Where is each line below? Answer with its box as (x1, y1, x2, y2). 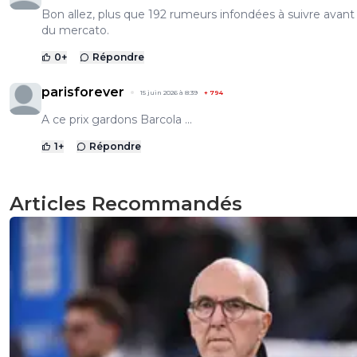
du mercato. (41, 23, 109, 38)
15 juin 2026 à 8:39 (140, 88, 198, 97)
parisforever (41, 84, 124, 100)
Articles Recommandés (10, 192, 242, 216)
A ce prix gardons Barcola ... (41, 112, 192, 127)
